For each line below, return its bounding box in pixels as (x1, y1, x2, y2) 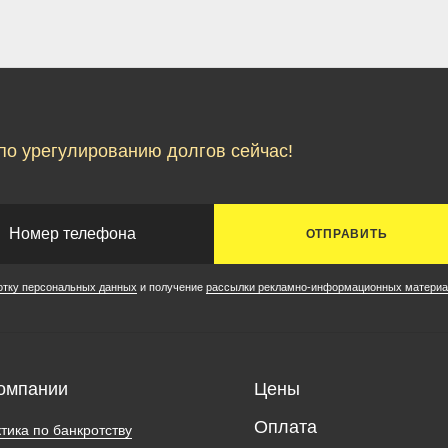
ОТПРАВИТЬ (305, 227, 388, 242)
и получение (137, 281, 206, 294)
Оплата (254, 417, 317, 438)
